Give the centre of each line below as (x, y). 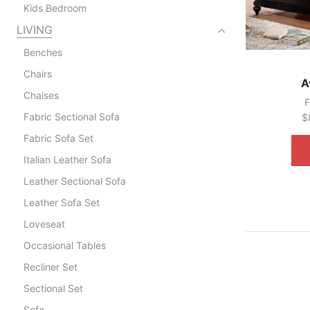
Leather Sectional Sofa (74, 181)
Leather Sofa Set (61, 202)
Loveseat (44, 224)
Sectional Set (53, 288)
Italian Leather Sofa (67, 159)
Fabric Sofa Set (58, 138)
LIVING (34, 30)
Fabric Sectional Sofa (71, 116)
